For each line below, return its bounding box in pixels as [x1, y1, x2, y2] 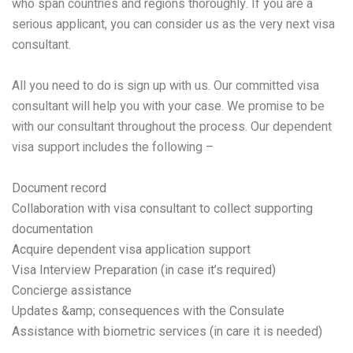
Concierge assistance [12, 282, 132, 298]
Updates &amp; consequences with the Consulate [12, 303, 284, 318]
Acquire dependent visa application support [12, 241, 251, 257]
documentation [12, 221, 93, 236]
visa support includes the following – [12, 137, 214, 157]
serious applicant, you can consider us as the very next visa [12, 14, 335, 34]
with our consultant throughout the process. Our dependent [12, 117, 332, 136]
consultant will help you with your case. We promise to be [12, 96, 325, 116]
